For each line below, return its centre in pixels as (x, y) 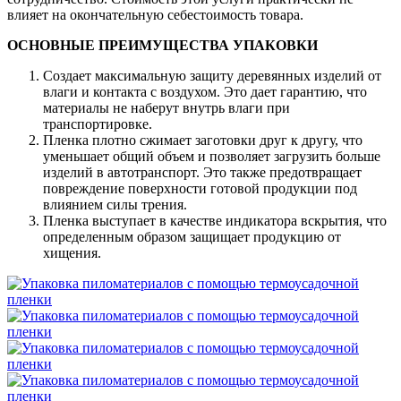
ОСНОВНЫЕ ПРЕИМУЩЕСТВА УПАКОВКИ (162, 46)
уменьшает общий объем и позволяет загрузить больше (212, 157)
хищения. (72, 253)
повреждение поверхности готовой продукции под (200, 189)
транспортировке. (98, 124)
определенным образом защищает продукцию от (192, 237)
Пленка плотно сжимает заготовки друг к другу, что (203, 141)
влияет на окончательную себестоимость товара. (155, 15)
